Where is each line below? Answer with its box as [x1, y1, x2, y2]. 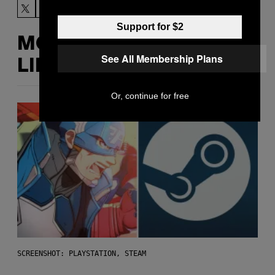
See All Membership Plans [101, 51, 223, 66]
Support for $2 [116, 21, 184, 32]
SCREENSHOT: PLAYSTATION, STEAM [17, 249, 146, 258]
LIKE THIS [17, 58, 110, 76]
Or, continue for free [110, 90, 189, 101]
